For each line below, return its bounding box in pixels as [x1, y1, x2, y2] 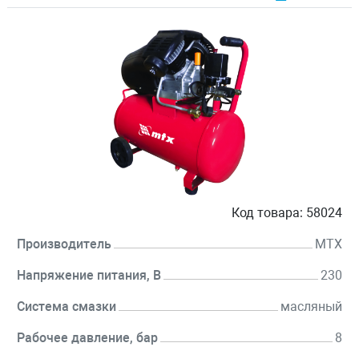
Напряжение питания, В [17, 268, 161, 284]
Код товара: [232, 205, 303, 221]
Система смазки [17, 299, 116, 315]
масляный [280, 299, 342, 315]
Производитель [17, 236, 111, 252]
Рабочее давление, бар [17, 330, 158, 346]
